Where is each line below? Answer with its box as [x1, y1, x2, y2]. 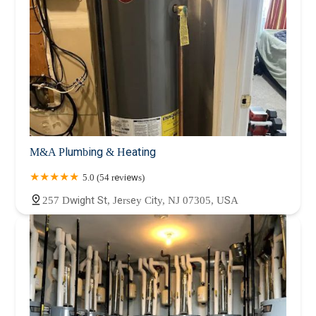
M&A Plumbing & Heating [30, 145, 156, 158]
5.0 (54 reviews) [83, 171, 145, 183]
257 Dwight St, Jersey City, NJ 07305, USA [42, 194, 238, 206]
